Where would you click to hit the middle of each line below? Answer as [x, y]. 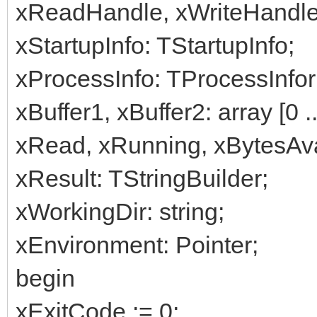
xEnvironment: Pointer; [137, 244]
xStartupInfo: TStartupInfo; [155, 45]
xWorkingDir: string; [120, 211]
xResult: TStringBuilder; [142, 178]
